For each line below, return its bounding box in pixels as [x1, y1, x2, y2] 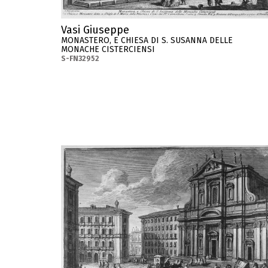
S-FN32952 [61, 54, 99, 63]
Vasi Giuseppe [61, 23, 129, 36]
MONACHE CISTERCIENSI [61, 44, 155, 54]
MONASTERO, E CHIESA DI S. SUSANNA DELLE [61, 35, 233, 45]
